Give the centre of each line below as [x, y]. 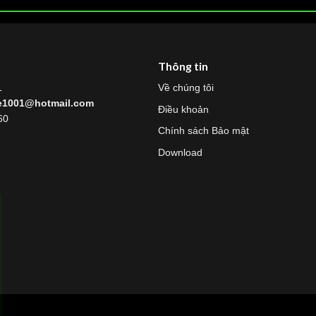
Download [180, 152]
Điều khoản [183, 109]
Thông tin [183, 66]
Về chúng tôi [186, 88]
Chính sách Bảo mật [203, 131]
